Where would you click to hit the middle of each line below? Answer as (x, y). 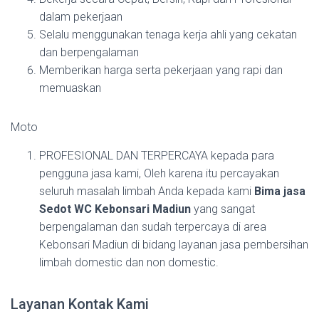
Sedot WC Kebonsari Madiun (115, 209)
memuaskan (70, 88)
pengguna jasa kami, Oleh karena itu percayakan (159, 173)
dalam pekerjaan (81, 17)
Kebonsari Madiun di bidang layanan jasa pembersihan (174, 245)
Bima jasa (280, 191)
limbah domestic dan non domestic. (129, 262)
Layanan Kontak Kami (80, 304)
